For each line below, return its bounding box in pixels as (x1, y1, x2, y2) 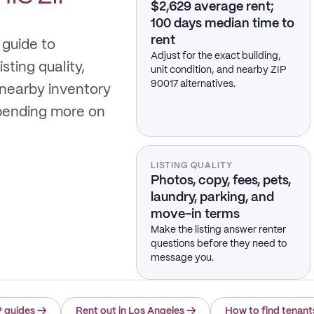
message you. (150, 253, 214, 263)
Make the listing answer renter (150, 225, 286, 235)
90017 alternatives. (150, 79, 235, 89)
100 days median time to (150, 18, 294, 30)
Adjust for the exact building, (150, 51, 281, 61)
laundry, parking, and (150, 191, 274, 204)
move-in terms (150, 208, 240, 221)
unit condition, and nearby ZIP (150, 65, 287, 75)
